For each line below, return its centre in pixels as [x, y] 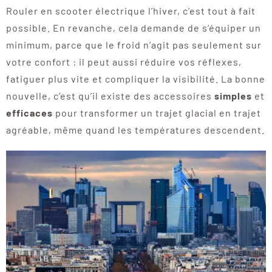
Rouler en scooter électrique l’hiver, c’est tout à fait [131, 11]
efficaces [29, 113]
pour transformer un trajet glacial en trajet [157, 113]
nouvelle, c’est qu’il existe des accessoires [110, 96]
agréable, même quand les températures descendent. [135, 130]
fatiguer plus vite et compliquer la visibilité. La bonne [135, 79]
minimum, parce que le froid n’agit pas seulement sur [134, 45]
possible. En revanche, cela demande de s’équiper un [133, 28]
